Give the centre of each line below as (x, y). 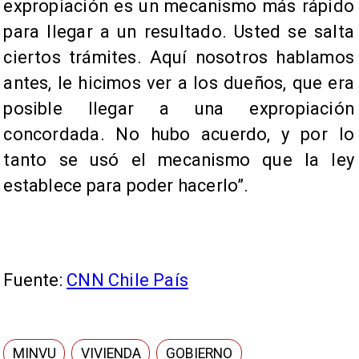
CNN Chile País (128, 280)
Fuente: (35, 280)
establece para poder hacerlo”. (126, 186)
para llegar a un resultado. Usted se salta (179, 32)
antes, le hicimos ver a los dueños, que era (179, 83)
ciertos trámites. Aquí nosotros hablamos (179, 58)
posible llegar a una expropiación (179, 109)
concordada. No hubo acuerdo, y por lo (179, 135)
